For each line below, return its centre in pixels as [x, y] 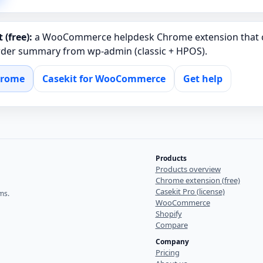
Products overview [188, 169]
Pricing [167, 252]
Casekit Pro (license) [190, 191]
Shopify [168, 214]
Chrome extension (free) [198, 180]
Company [172, 242]
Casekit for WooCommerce [104, 79]
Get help [203, 79]
